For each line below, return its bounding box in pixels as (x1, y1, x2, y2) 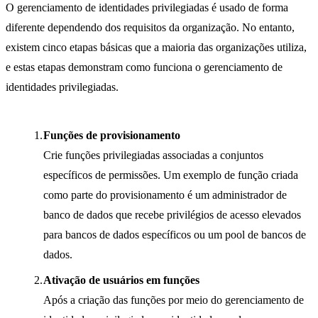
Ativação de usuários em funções (43, 274, 199, 287)
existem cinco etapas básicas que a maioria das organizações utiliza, (6, 41, 307, 54)
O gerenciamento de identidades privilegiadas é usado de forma (6, 1, 288, 14)
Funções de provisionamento (43, 129, 180, 142)
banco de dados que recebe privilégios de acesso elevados (43, 209, 301, 221)
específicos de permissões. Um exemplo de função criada (43, 169, 298, 182)
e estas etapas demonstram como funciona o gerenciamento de (6, 61, 283, 74)
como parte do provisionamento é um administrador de (43, 189, 287, 202)
